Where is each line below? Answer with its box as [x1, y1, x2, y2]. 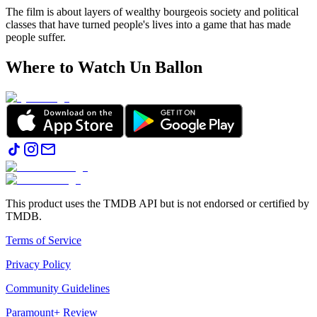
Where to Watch [6, 58, 129, 77]
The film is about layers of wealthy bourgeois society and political [6, 6, 299, 18]
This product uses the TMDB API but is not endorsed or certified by [6, 197, 309, 210]
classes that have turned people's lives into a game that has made [6, 18, 291, 31]
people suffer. [6, 31, 66, 44]
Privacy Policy [6, 258, 71, 271]
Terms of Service [6, 234, 81, 247]
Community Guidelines [6, 282, 110, 295]
